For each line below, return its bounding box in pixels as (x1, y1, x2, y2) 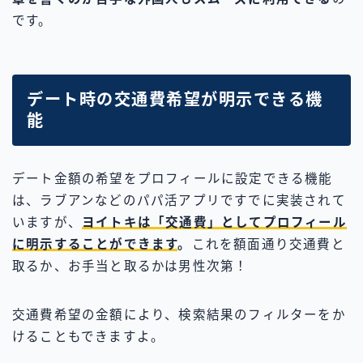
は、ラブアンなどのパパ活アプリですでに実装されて (12, 194, 346, 208)
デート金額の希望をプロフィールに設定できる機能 (12, 172, 333, 186)
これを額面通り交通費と (191, 237, 345, 252)
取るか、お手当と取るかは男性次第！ (12, 259, 249, 274)
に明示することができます (12, 237, 178, 252)
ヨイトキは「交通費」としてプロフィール (82, 216, 347, 230)
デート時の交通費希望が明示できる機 (27, 91, 323, 109)
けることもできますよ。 (12, 330, 165, 344)
